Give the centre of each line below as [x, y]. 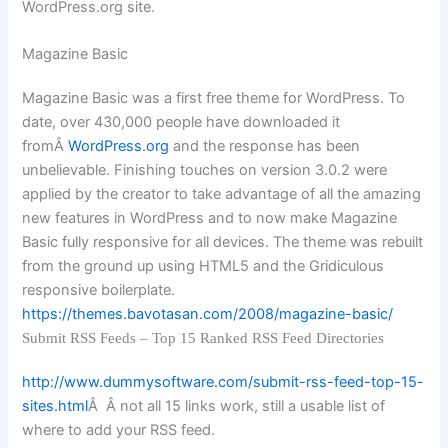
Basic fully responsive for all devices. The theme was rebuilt [223, 242]
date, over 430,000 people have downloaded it [181, 122]
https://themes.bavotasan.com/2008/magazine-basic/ [208, 314]
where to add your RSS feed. [119, 430]
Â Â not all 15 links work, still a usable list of [237, 406]
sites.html [55, 406]
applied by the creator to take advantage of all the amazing [222, 194]
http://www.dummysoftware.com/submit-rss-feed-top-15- [223, 382]
